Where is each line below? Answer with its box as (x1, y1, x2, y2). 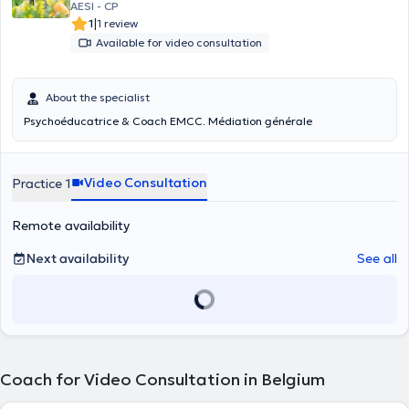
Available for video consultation (96, 36, 262, 49)
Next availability (26, 250, 129, 267)
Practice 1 (12, 175, 71, 192)
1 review (97, 16, 138, 30)
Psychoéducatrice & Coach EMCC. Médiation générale (24, 114, 312, 128)
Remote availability (12, 217, 130, 234)
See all (357, 250, 397, 267)
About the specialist (46, 90, 150, 104)
